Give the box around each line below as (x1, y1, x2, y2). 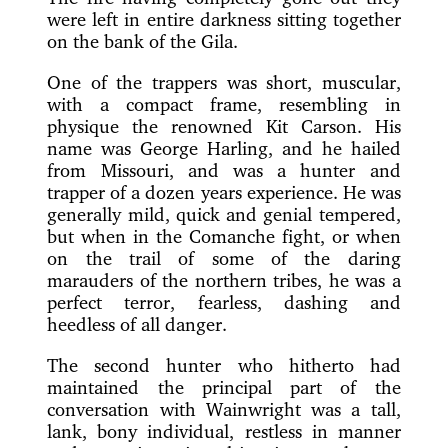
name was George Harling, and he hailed (47, 136, 401, 159)
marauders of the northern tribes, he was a (47, 268, 401, 291)
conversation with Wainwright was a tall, (47, 397, 401, 420)
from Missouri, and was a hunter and (47, 158, 401, 181)
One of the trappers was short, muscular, (47, 70, 401, 93)
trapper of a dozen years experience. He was (47, 180, 401, 203)
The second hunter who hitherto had (47, 353, 401, 376)
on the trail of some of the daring (47, 246, 401, 269)
